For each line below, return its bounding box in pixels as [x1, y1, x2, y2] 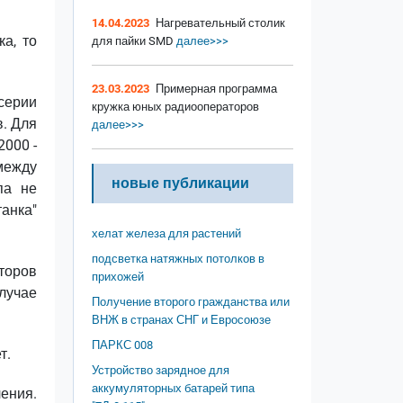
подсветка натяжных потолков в [92, 252, 264, 266]
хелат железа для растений [92, 227, 241, 241]
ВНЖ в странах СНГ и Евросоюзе [92, 313, 271, 327]
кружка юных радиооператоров [92, 100, 259, 114]
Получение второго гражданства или [92, 295, 290, 309]
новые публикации [112, 175, 249, 193]
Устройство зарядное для [92, 363, 229, 378]
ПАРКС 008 [92, 338, 153, 353]
